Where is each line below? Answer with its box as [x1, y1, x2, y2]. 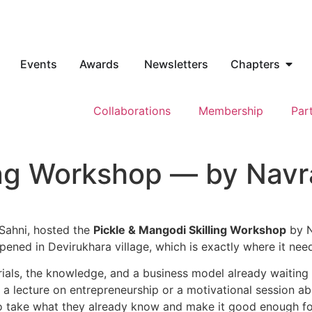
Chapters [231, 57, 280, 71]
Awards [79, 57, 122, 71]
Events [20, 57, 57, 71]
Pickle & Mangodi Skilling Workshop [93, 223, 286, 237]
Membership [198, 104, 263, 118]
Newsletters [144, 57, 208, 71]
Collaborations [93, 104, 171, 118]
